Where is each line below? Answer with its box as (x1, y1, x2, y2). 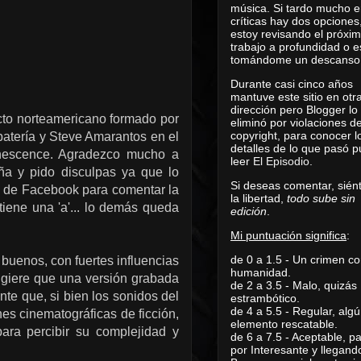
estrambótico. (230, 291, 300, 305)
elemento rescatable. (230, 317, 338, 330)
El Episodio (253, 154, 309, 168)
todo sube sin (287, 191, 355, 205)
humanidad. (230, 265, 291, 279)
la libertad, (230, 191, 287, 205)
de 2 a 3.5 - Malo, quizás (230, 278, 357, 292)
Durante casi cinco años (230, 77, 353, 90)
